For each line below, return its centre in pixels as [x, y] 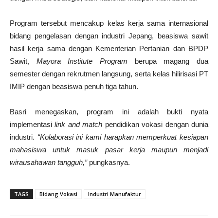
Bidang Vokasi [58, 194]
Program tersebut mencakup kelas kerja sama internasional [109, 23]
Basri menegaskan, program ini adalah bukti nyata [109, 112]
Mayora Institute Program [82, 61]
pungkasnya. [109, 163]
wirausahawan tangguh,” [48, 163]
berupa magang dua [168, 61]
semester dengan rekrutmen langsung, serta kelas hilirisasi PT [109, 74]
